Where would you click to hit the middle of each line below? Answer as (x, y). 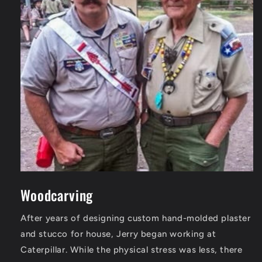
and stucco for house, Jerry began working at (118, 234)
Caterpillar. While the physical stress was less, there (132, 249)
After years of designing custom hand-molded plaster (136, 218)
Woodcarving (57, 195)
